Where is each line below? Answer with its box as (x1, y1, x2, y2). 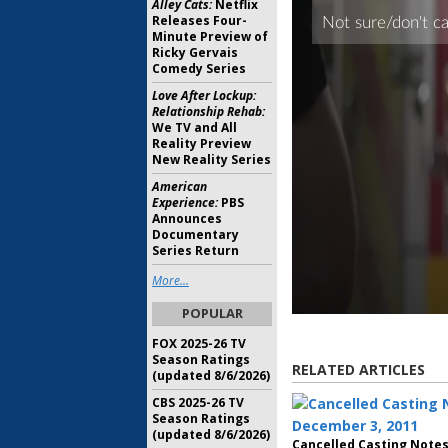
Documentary (152, 226, 239, 243)
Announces (152, 210, 222, 227)
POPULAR (181, 304, 243, 322)
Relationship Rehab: (152, 103, 265, 120)
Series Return (152, 242, 239, 259)
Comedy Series (152, 60, 246, 77)
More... (152, 272, 189, 289)
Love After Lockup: (152, 87, 256, 104)
